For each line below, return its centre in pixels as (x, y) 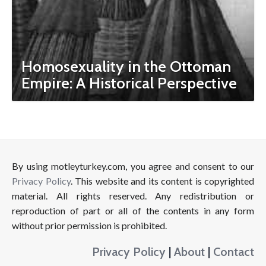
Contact (234, 251)
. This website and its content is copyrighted (162, 181)
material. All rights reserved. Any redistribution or (133, 196)
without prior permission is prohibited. (89, 225)
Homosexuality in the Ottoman (126, 66)
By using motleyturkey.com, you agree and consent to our (133, 166)
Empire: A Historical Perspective (129, 83)
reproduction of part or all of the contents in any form (133, 210)
